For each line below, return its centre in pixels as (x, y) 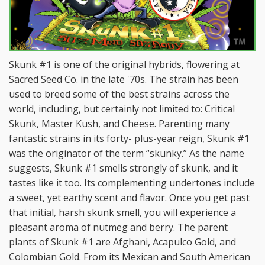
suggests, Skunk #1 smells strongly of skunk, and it (123, 168)
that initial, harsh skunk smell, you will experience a (122, 212)
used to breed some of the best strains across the (119, 94)
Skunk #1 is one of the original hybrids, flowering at (124, 64)
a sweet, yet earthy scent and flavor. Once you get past (129, 198)
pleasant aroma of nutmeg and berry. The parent (118, 227)
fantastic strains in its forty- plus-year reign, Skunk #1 (129, 138)
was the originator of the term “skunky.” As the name (127, 153)
